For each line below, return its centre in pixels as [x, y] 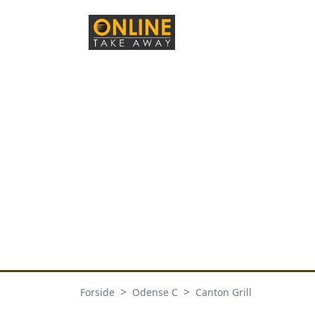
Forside [97, 292]
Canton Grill [224, 292]
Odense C [155, 292]
